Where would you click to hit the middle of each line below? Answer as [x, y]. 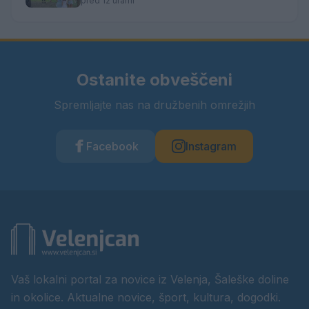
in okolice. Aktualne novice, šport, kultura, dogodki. [146, 297]
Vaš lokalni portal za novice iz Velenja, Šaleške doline [150, 279]
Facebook [112, 146]
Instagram [211, 146]
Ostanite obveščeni [154, 80]
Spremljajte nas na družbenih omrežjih [154, 105]
